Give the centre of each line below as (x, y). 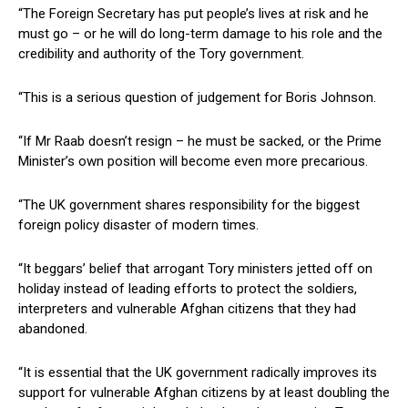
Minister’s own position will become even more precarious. (193, 162)
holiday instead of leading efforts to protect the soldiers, (188, 289)
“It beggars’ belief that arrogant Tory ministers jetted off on (195, 269)
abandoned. (53, 329)
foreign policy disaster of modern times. (138, 225)
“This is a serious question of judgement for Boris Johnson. (197, 98)
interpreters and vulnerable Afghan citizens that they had (187, 309)
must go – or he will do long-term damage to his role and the (200, 34)
